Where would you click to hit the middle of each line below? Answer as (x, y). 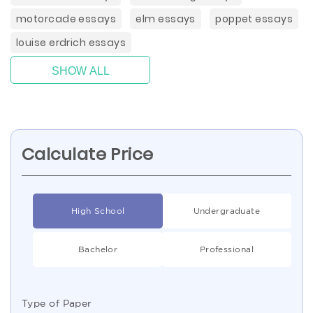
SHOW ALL (80, 71)
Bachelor (98, 249)
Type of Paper (57, 303)
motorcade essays (66, 19)
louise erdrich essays (71, 43)
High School (98, 211)
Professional (226, 249)
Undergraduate (227, 211)
